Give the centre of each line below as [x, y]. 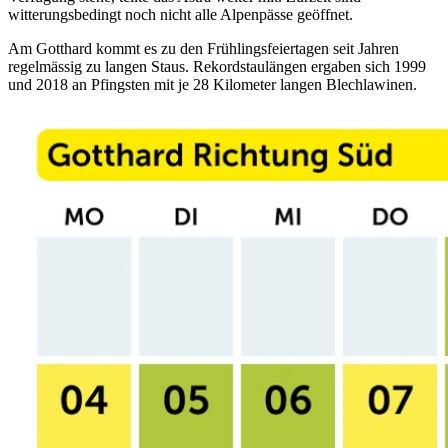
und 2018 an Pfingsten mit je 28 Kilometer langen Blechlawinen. [212, 84]
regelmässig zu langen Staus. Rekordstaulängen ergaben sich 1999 [217, 66]
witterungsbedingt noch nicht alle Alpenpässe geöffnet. [180, 14]
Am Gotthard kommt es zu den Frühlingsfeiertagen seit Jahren [203, 48]
